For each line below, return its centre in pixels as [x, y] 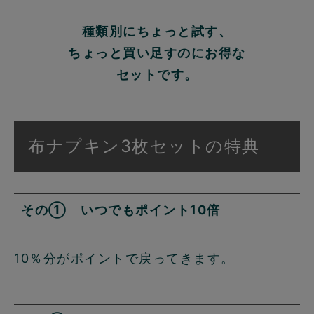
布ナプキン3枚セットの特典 [144, 146]
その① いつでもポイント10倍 [121, 210]
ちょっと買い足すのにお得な [157, 53]
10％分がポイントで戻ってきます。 [124, 259]
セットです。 [157, 75]
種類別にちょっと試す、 [157, 32]
